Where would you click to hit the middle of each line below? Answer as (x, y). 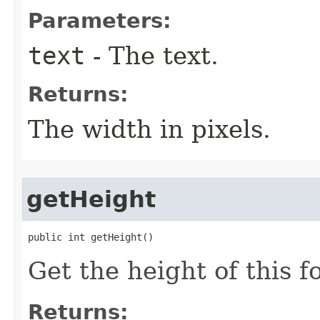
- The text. (152, 56)
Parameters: (100, 21)
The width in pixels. (149, 129)
